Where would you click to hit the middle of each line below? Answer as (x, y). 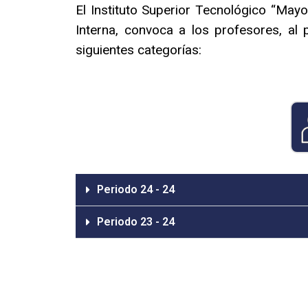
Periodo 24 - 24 (136, 190)
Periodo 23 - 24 (136, 222)
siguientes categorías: (139, 49)
